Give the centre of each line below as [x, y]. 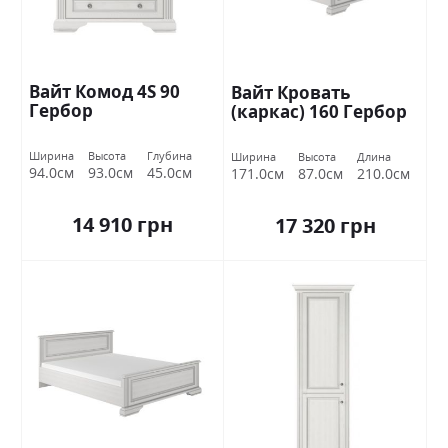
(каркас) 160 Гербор [319, 112]
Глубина [169, 156]
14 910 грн [122, 224]
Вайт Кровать [290, 93]
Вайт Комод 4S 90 [104, 92]
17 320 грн [325, 225]
